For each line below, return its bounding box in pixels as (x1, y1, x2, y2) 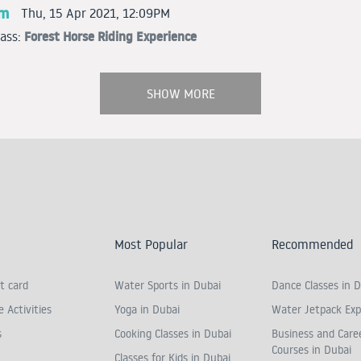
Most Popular (114, 236, 188, 253)
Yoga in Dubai (114, 302, 180, 317)
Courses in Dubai (271, 342, 351, 358)
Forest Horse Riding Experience (24, 27, 197, 46)
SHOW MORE (146, 85, 215, 102)
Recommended (271, 236, 353, 253)
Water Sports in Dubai (114, 278, 221, 293)
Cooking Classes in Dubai (114, 326, 231, 342)
